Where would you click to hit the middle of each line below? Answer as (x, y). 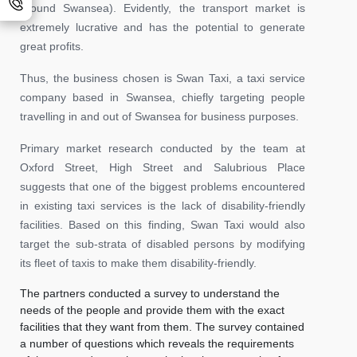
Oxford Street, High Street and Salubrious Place (163, 167)
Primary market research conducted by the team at (163, 148)
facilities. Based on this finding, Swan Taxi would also (163, 224)
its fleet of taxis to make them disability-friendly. (138, 263)
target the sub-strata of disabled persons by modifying (163, 243)
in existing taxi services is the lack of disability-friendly (163, 205)
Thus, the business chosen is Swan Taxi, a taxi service (163, 78)
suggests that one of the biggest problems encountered (163, 186)
